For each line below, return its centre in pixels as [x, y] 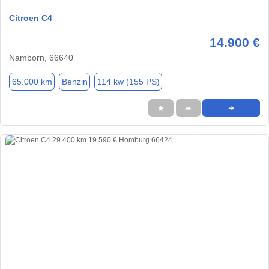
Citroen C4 [31, 18]
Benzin [74, 81]
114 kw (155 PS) [128, 81]
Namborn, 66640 [41, 58]
